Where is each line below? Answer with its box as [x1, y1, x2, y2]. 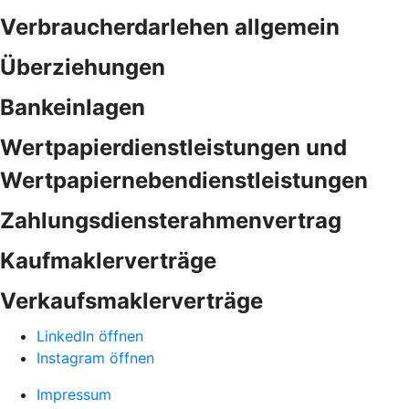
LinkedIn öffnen [37, 327, 143, 345]
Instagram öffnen [37, 349, 154, 367]
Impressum [37, 385, 111, 404]
